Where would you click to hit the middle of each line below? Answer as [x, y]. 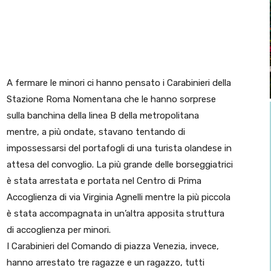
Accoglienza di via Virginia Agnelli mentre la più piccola [119, 198]
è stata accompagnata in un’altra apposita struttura [116, 214]
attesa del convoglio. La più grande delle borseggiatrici [120, 165]
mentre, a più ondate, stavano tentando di [96, 132]
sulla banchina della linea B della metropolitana [103, 116]
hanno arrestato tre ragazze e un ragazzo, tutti [106, 263]
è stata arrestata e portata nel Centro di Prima [104, 181]
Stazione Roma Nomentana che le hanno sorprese [111, 100]
